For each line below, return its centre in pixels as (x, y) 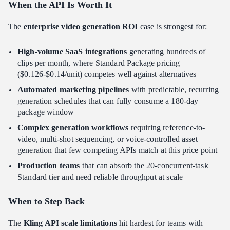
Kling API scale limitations (70, 223)
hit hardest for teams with (160, 223)
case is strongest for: (172, 27)
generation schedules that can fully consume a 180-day (108, 101)
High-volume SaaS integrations (72, 52)
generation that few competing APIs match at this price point (118, 150)
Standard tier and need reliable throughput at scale (100, 177)
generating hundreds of (166, 52)
